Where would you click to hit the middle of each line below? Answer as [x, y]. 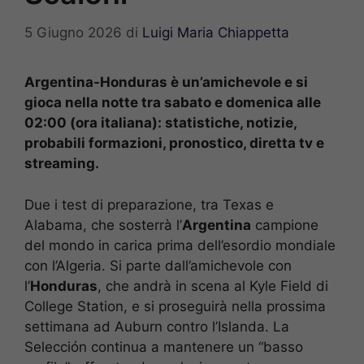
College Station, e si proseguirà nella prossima [175, 306]
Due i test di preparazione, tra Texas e [149, 204]
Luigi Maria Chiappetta [216, 33]
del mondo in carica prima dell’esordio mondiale [180, 245]
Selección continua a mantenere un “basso [164, 347]
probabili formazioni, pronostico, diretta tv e [174, 143]
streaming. [62, 164]
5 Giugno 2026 [73, 33]
